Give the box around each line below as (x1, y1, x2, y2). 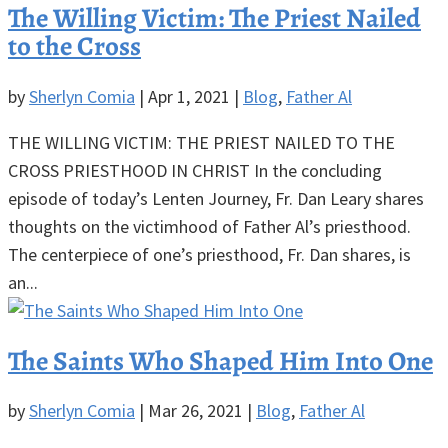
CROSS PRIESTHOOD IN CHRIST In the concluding (8, 158, 382, 182)
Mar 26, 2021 (148, 399, 243, 423)
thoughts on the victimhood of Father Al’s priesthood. (8, 214, 411, 238)
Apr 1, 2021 (148, 84, 230, 108)
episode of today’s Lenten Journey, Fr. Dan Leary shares (8, 186, 424, 210)
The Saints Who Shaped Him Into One (8, 343, 433, 380)
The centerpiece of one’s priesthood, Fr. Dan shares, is (8, 242, 411, 266)
